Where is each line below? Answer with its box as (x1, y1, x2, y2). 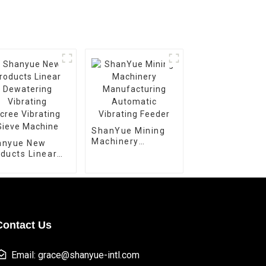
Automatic (91, 158, 140, 167)
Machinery (91, 137, 139, 146)
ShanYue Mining (91, 126, 166, 135)
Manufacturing (91, 147, 160, 157)
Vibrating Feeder (91, 169, 168, 178)
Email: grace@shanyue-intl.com (11, 249, 140, 261)
